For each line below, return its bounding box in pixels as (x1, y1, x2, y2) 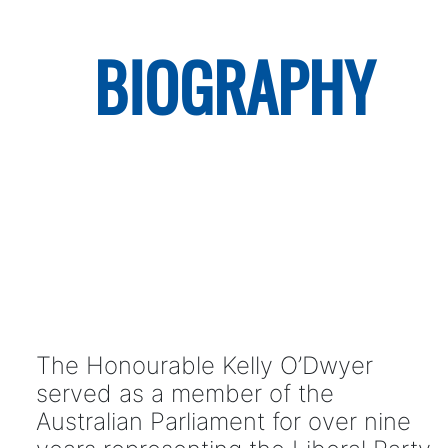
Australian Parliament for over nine (35, 407, 411, 437)
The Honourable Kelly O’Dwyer (35, 351, 373, 381)
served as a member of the (35, 379, 334, 409)
